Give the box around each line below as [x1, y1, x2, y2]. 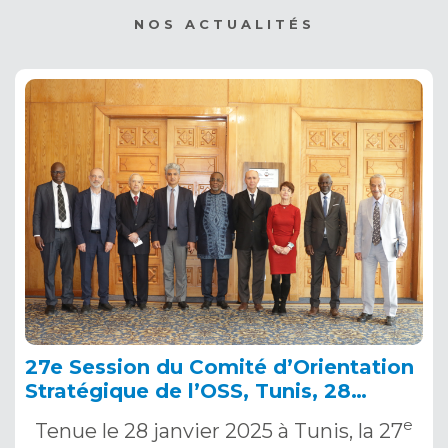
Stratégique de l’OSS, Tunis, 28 [25, 378, 351, 403]
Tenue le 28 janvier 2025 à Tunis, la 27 [35, 418, 403, 443]
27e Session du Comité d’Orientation [25, 354, 414, 379]
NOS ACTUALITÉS [133, 16, 315, 33]
